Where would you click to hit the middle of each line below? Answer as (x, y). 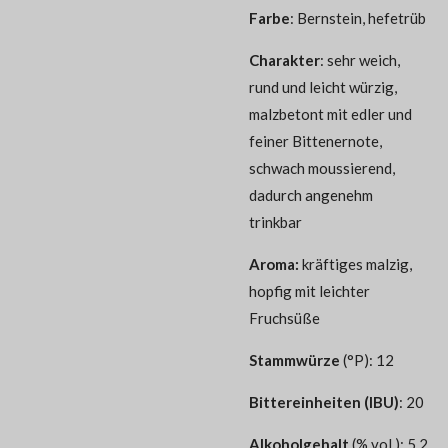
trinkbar (275, 221)
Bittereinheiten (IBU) (324, 401)
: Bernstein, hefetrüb (358, 17)
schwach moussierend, (322, 167)
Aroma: (275, 263)
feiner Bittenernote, (315, 140)
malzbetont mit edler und (330, 113)
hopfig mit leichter (309, 290)
